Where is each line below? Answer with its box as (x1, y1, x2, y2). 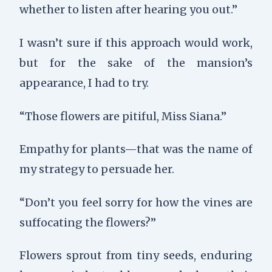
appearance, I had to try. (19, 75, 149, 90)
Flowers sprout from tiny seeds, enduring (19, 248, 253, 263)
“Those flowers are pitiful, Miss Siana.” (19, 109, 226, 123)
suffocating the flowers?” (19, 215, 156, 229)
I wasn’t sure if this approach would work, (19, 35, 253, 50)
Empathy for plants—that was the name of (19, 142, 253, 157)
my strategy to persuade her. (19, 162, 174, 177)
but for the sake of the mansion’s (19, 55, 253, 70)
